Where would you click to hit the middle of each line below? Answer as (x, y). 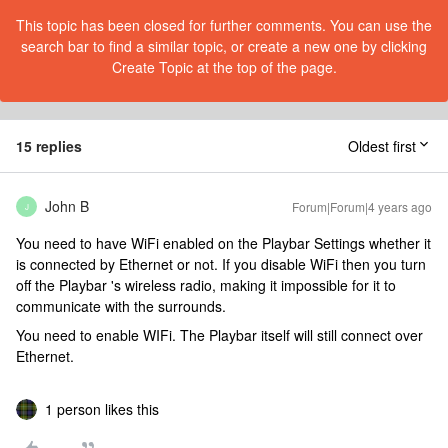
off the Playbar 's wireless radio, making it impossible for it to (206, 285)
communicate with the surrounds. (123, 306)
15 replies (49, 146)
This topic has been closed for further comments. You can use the (224, 25)
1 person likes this (102, 409)
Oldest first (382, 146)
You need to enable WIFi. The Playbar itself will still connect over (219, 335)
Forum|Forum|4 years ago (362, 206)
